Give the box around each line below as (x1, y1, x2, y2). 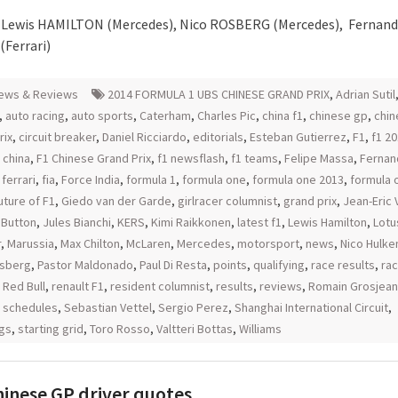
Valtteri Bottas (156, 321, 233, 337)
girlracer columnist (178, 193, 277, 209)
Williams (239, 321, 282, 337)
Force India (61, 171, 120, 187)
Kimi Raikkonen (151, 214, 231, 230)
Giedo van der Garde (61, 193, 171, 209)
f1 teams (231, 150, 278, 166)
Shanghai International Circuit (235, 299, 388, 315)
